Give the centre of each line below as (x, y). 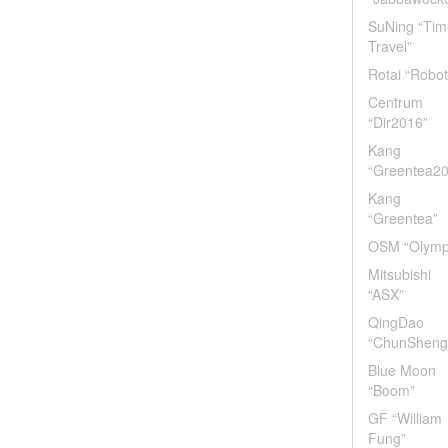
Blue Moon (402, 370)
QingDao (396, 322)
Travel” (390, 46)
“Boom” (391, 390)
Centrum (395, 102)
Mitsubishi (399, 274)
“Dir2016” (398, 122)
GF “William (405, 418)
